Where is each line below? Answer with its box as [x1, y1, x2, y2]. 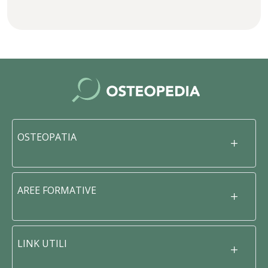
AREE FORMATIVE [17, 184, 96, 197]
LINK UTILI [17, 237, 67, 251]
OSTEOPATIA [17, 130, 77, 144]
